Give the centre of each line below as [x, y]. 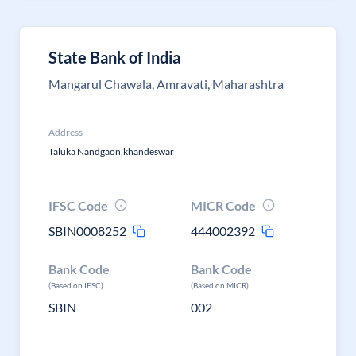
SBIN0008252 [87, 231]
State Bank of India [114, 57]
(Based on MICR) [220, 285]
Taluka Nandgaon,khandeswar [111, 151]
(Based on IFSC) [76, 285]
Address [66, 132]
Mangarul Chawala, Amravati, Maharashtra [166, 84]
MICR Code [224, 205]
